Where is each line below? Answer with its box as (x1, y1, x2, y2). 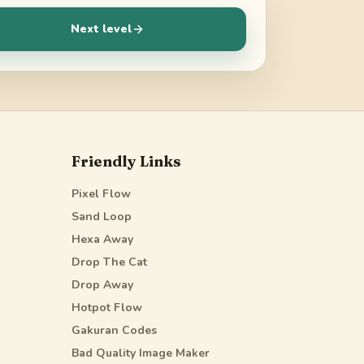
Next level (71, 21, 132, 37)
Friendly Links (71, 152, 181, 171)
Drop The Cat (71, 254, 147, 271)
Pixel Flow (71, 186, 131, 202)
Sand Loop (71, 209, 132, 225)
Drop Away (71, 277, 133, 293)
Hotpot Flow (71, 300, 142, 316)
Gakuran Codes (71, 323, 157, 339)
